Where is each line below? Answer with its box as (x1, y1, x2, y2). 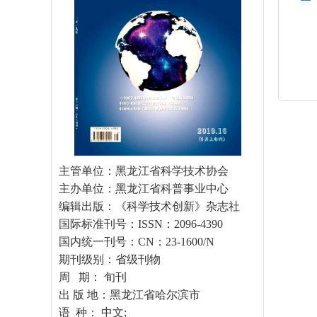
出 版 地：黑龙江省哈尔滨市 (59, 289, 200, 301)
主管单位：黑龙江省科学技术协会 (59, 165, 229, 177)
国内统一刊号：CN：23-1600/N (59, 236, 214, 248)
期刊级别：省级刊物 (59, 253, 161, 265)
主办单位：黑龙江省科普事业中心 (59, 183, 229, 195)
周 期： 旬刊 (59, 271, 127, 283)
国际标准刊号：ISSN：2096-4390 (59, 218, 223, 230)
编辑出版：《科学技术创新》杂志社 (59, 200, 240, 212)
